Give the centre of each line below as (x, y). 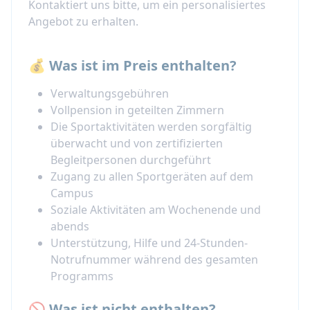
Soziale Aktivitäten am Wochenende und (156, 210)
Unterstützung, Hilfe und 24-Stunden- (149, 243)
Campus (72, 193)
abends (70, 227)
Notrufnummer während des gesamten (154, 260)
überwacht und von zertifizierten (137, 144)
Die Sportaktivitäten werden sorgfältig (151, 127)
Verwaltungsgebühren (110, 94)
